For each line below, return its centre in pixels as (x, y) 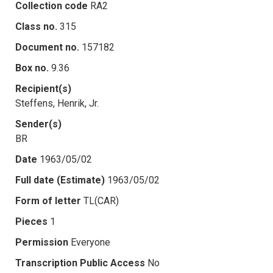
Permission (42, 242)
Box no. (32, 68)
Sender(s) (38, 124)
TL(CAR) (101, 200)
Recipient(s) (43, 88)
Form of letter (48, 200)
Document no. (47, 47)
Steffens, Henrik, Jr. (57, 103)
